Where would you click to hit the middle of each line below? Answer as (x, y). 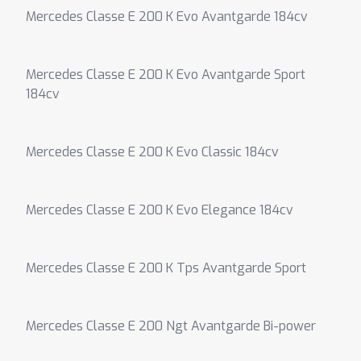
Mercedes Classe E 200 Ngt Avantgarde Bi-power (171, 326)
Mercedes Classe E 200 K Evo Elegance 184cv (160, 210)
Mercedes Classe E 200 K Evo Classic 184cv (152, 152)
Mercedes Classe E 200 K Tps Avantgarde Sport (166, 268)
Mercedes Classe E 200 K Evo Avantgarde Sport (166, 75)
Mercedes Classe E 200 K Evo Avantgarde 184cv (167, 17)
